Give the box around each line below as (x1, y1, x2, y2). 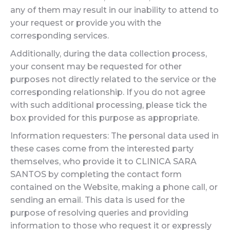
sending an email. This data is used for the (10, 195, 185, 205)
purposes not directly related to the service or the (10, 74, 216, 84)
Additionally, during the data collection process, (10, 49, 207, 59)
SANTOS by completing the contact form (10, 169, 182, 179)
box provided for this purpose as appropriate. (10, 113, 199, 123)
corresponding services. (10, 31, 109, 41)
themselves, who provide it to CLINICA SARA (10, 157, 197, 166)
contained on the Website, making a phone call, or (10, 182, 218, 192)
